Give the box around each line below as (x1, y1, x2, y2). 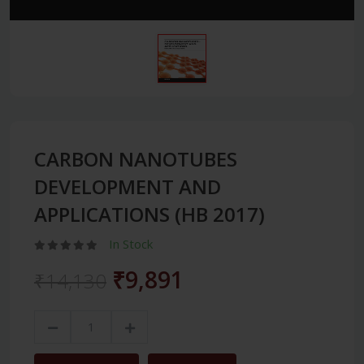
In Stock (109, 235, 153, 252)
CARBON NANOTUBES (34, 145, 237, 172)
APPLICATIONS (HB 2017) (34, 200, 265, 227)
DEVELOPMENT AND (34, 172, 221, 200)
